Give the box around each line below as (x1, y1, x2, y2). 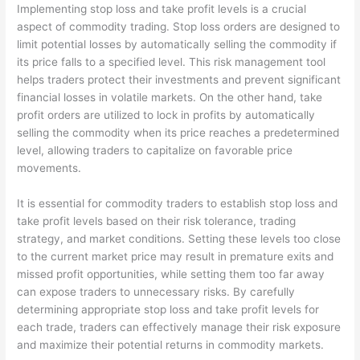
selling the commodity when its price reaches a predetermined (17, 125, 340, 139)
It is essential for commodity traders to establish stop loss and (17, 196, 338, 210)
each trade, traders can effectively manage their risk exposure (17, 320, 342, 333)
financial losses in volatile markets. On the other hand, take (17, 90, 323, 104)
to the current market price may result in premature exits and (17, 249, 334, 263)
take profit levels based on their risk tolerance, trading (17, 214, 297, 227)
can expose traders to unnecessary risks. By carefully (17, 284, 296, 298)
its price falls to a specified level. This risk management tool (17, 55, 326, 68)
